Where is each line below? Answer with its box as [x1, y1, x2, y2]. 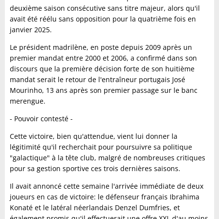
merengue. [10, 96, 45, 106]
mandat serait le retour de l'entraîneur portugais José [10, 74, 185, 84]
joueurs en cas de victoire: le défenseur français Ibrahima [10, 192, 199, 201]
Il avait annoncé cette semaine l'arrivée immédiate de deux [10, 181, 203, 191]
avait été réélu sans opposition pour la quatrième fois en [10, 14, 196, 23]
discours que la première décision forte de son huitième [10, 64, 195, 73]
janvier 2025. [10, 24, 52, 34]
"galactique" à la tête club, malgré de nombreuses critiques [10, 153, 205, 162]
